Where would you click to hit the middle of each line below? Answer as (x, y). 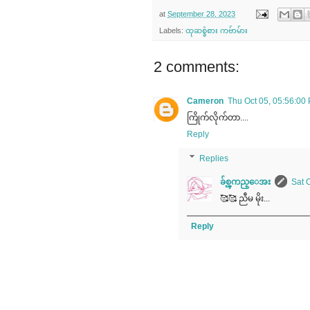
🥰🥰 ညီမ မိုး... (245, 199)
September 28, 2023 (201, 13)
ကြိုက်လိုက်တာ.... (218, 117)
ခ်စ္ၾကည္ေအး (245, 182)
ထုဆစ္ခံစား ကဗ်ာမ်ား (217, 30)
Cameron (205, 101)
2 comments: (197, 66)
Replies (214, 159)
